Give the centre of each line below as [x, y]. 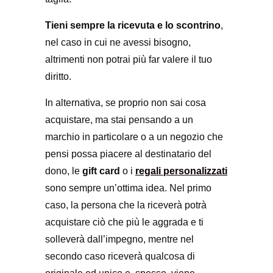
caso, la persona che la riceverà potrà [126, 205]
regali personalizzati [181, 171]
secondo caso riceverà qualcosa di [120, 256]
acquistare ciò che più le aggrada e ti [124, 222]
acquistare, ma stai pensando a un [119, 120]
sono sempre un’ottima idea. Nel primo [128, 188]
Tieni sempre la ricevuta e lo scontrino [133, 25]
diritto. [58, 76]
